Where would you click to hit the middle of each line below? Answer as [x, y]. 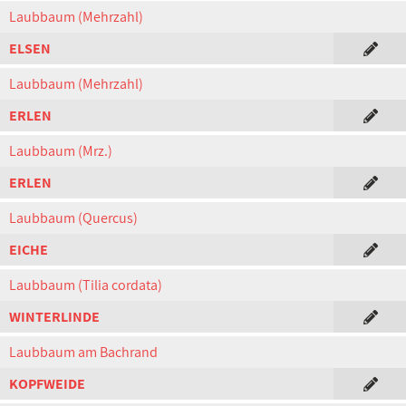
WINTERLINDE [54, 317]
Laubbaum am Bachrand [83, 352]
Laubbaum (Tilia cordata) [86, 285]
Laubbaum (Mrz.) [61, 151]
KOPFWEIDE [47, 384]
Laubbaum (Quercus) [73, 218]
